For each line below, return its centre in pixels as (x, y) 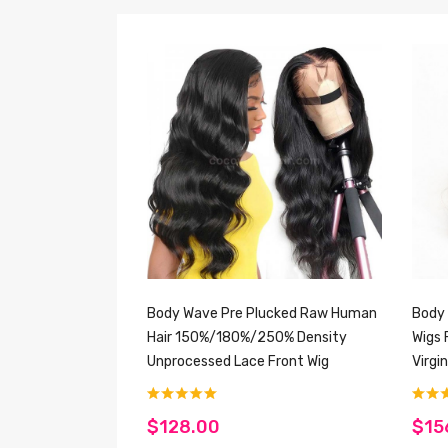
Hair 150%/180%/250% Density (247, 337)
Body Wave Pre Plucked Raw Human (262, 313)
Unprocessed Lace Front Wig (238, 361)
